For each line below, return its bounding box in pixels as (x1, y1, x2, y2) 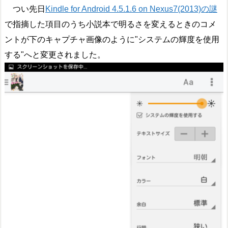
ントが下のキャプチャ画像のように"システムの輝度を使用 (5, 35, 219, 44)
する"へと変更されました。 (5, 50, 105, 60)
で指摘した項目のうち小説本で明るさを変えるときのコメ (5, 20, 216, 29)
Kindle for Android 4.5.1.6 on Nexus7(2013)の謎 (45, 5, 217, 14)
